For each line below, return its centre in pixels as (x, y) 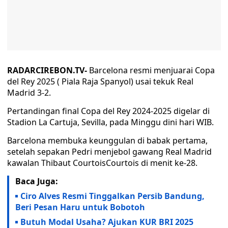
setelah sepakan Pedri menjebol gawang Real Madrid (109, 152)
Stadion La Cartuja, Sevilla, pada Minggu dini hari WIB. (110, 122)
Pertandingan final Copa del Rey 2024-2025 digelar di (108, 111)
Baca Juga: (37, 181)
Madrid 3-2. (29, 93)
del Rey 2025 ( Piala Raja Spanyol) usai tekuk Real (100, 81)
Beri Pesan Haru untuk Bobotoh (80, 207)
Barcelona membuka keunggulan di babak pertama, (107, 140)
